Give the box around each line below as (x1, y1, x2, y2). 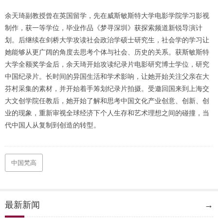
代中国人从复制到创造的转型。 (5, 121, 100, 129)
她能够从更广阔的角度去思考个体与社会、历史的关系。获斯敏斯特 (5, 48, 209, 56)
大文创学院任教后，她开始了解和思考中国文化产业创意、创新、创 (5, 97, 209, 105)
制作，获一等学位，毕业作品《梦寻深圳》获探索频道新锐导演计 (5, 24, 202, 32)
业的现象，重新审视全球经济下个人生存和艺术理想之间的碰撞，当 (5, 109, 209, 117)
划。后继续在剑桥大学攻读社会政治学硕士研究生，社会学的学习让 (5, 36, 209, 44)
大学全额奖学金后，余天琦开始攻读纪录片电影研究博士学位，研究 (5, 60, 209, 68)
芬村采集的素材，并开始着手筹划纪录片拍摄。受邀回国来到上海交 (5, 85, 209, 92)
